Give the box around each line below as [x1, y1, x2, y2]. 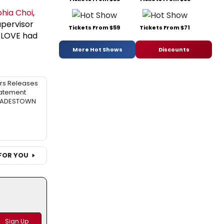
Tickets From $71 [139, 23, 190, 32]
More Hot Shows [72, 45, 122, 53]
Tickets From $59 [68, 23, 120, 32]
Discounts [158, 45, 189, 53]
